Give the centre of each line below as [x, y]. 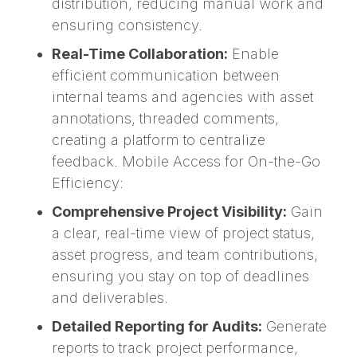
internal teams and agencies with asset [182, 96]
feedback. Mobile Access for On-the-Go [186, 161]
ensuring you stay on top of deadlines [180, 276]
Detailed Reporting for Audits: [157, 326]
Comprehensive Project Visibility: [169, 211]
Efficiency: [88, 182]
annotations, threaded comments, [165, 118]
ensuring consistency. [127, 25]
